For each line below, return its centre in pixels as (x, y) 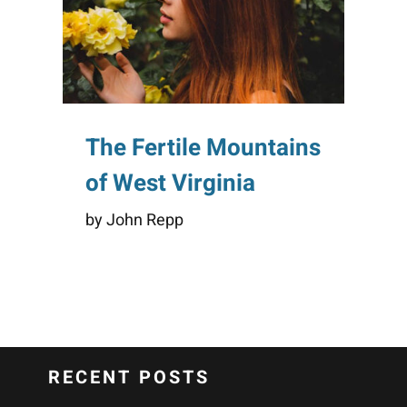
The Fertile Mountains (203, 149)
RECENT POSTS (129, 378)
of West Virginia (170, 184)
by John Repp (134, 221)
